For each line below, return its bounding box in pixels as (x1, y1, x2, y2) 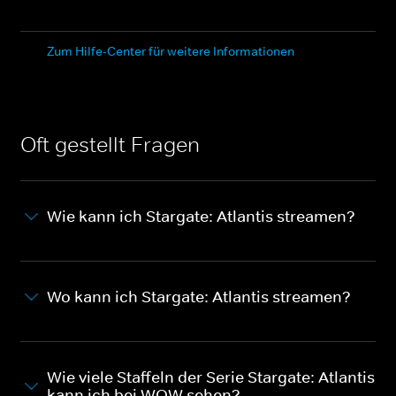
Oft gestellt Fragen (20, 131, 200, 157)
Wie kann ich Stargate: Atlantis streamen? (47, 206, 355, 226)
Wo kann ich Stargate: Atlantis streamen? (47, 286, 351, 307)
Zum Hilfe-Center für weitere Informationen (47, 42, 294, 59)
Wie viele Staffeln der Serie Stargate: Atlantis (47, 367, 375, 387)
